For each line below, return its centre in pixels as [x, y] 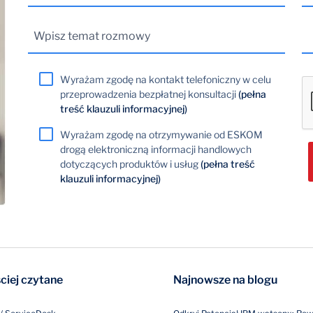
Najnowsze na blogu [225, 280]
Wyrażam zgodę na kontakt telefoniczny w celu [166, 79]
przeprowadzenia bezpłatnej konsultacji [149, 94]
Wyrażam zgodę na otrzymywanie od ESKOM [161, 134]
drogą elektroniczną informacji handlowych [156, 149]
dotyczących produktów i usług [130, 164]
